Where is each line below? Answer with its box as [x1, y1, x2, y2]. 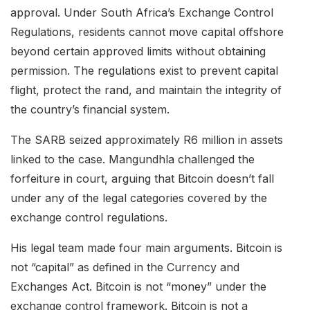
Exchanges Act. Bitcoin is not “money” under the [10, 279, 266, 293]
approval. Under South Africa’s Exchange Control [10, 5, 273, 19]
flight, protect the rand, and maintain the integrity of [10, 82, 282, 97]
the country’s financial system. [10, 102, 170, 116]
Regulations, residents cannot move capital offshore [10, 24, 284, 39]
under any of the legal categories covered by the [10, 190, 267, 205]
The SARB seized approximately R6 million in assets [10, 132, 283, 147]
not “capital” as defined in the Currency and [10, 259, 239, 274]
